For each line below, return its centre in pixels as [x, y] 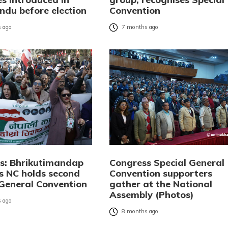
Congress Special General [167, 162]
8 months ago [140, 211]
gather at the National [161, 184]
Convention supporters [161, 173]
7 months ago [140, 27]
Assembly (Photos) [151, 194]
